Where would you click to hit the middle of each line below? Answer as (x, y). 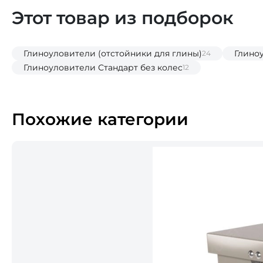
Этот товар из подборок (123, 18)
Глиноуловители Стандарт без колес (103, 67)
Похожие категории (100, 119)
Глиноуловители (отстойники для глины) (113, 53)
